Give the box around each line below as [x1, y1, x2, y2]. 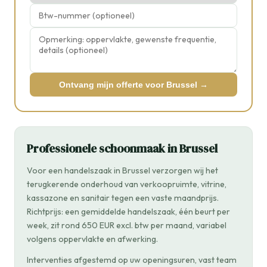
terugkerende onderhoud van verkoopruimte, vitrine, [27, 179, 226, 190]
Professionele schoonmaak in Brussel [27, 141, 218, 157]
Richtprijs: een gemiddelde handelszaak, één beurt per [27, 206, 230, 218]
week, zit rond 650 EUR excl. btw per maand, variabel [27, 220, 226, 231]
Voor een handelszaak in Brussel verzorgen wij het [27, 165, 218, 176]
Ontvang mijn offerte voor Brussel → [59, 80, 208, 90]
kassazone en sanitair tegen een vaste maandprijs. [27, 193, 219, 204]
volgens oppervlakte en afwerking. [27, 234, 158, 245]
